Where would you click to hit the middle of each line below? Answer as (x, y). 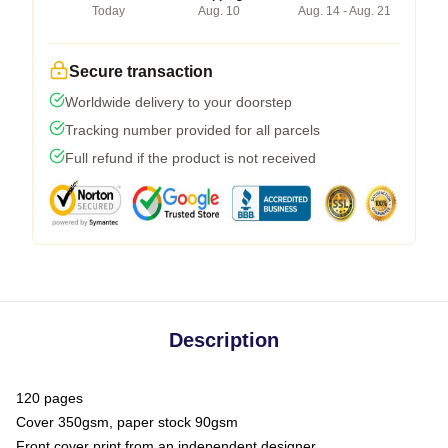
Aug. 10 (218, 10)
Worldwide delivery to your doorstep (178, 101)
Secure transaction (141, 71)
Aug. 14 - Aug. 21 (344, 10)
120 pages (49, 397)
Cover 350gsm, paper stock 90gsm (127, 421)
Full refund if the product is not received (190, 157)
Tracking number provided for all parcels (192, 129)
